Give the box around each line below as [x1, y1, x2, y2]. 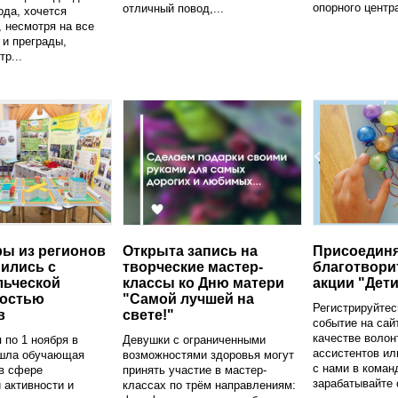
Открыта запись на [123, 243, 258, 259]
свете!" [123, 306, 174, 322]
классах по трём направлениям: [123, 378, 296, 392]
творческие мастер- [123, 259, 263, 275]
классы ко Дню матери [123, 275, 284, 291]
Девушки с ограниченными [123, 332, 266, 346]
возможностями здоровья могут [123, 347, 294, 362]
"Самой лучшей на [123, 291, 254, 306]
